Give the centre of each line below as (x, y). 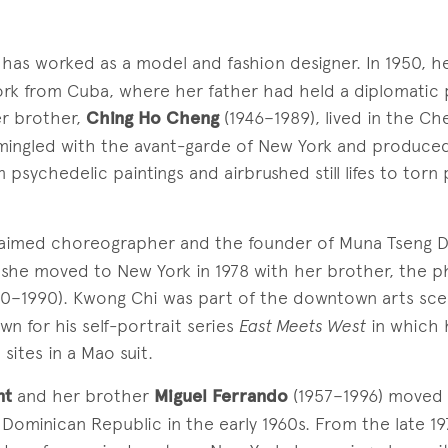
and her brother (82, 395)
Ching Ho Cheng (152, 117)
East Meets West (302, 325)
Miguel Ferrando (220, 395)
